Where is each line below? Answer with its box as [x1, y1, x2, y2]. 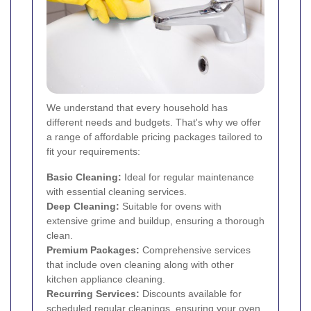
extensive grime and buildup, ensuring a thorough [47, 215, 264, 226]
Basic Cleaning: [47, 171, 121, 183]
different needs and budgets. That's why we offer [47, 116, 261, 128]
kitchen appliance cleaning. [47, 273, 165, 285]
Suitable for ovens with [119, 200, 221, 212]
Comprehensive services [140, 244, 251, 255]
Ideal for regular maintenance [121, 171, 254, 183]
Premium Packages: [47, 244, 140, 255]
